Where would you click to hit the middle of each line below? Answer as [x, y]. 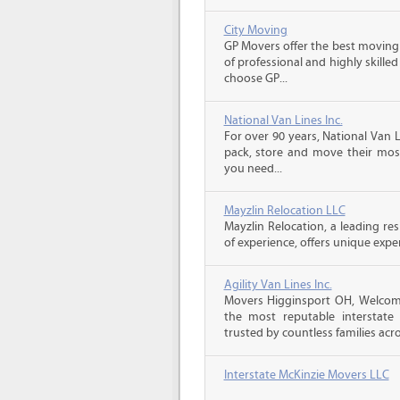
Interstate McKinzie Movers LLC [306, 375]
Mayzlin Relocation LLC [284, 211]
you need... [253, 169]
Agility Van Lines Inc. [278, 285]
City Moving [255, 30]
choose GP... [255, 79]
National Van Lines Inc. [283, 121]
